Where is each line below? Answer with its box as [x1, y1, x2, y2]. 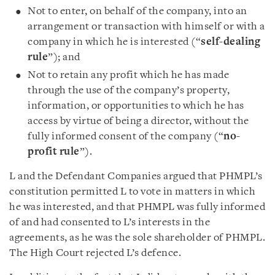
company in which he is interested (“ [28, 36, 201, 47]
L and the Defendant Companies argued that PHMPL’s [9, 171, 263, 182]
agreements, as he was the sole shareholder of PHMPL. [9, 232, 265, 243]
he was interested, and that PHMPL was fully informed [9, 201, 265, 212]
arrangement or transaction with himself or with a [28, 21, 265, 32]
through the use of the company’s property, [28, 85, 230, 96]
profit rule [28, 146, 80, 157]
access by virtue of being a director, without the [28, 115, 249, 126]
